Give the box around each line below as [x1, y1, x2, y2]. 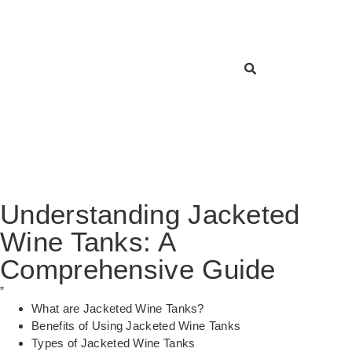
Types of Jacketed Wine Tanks [31, 336, 196, 350]
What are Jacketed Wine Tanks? [31, 302, 204, 316]
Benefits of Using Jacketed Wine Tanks [31, 319, 241, 333]
